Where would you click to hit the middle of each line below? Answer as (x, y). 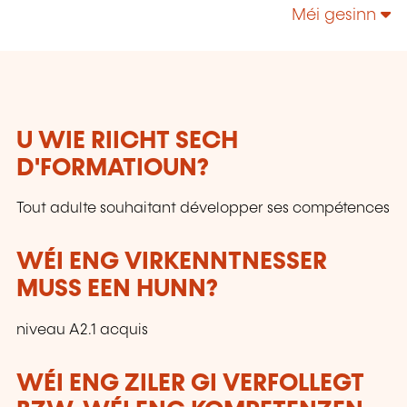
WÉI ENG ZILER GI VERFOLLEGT (190, 383)
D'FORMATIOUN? (113, 169)
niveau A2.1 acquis (82, 330)
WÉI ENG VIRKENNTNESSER (172, 263)
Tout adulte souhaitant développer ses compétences (203, 209)
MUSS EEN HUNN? (117, 290)
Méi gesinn (336, 16)
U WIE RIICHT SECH (127, 142)
